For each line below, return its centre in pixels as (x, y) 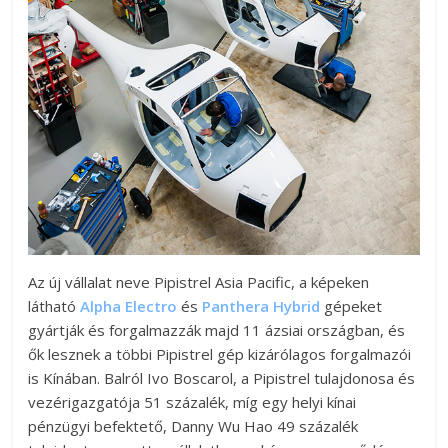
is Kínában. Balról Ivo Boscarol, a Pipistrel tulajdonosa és (222, 378)
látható (54, 306)
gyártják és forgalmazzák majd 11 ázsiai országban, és (217, 330)
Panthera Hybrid (261, 306)
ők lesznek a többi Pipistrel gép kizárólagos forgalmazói (220, 354)
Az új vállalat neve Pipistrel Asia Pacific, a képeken (199, 282)
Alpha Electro (129, 306)
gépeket (351, 306)
